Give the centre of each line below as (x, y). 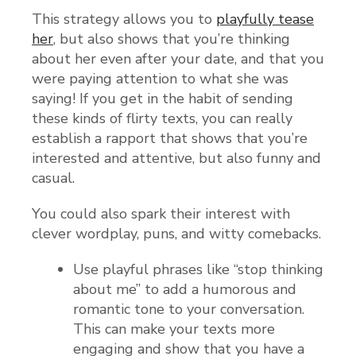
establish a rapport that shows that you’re (170, 139)
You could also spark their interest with (161, 214)
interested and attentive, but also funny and (176, 159)
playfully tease (265, 19)
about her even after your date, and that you (178, 59)
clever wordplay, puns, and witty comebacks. (176, 234)
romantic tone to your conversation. (189, 310)
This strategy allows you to (124, 19)
